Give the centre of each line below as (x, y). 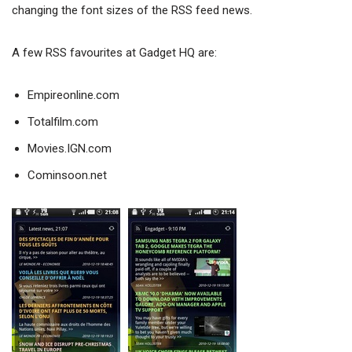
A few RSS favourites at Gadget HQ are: (114, 53)
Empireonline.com (73, 95)
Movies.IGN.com (70, 149)
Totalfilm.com (63, 122)
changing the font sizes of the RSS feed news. (132, 11)
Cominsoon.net (67, 176)
